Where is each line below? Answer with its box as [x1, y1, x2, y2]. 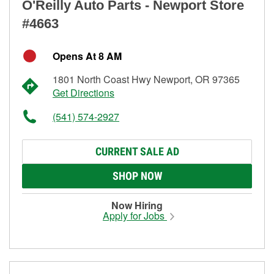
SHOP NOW [112, 169, 162, 182]
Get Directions [53, 85, 114, 100]
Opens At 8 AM [53, 48, 122, 63]
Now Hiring [111, 198, 163, 212]
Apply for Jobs [103, 208, 167, 223]
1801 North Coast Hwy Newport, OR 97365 [53, 72, 240, 86]
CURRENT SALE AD [95, 144, 179, 158]
